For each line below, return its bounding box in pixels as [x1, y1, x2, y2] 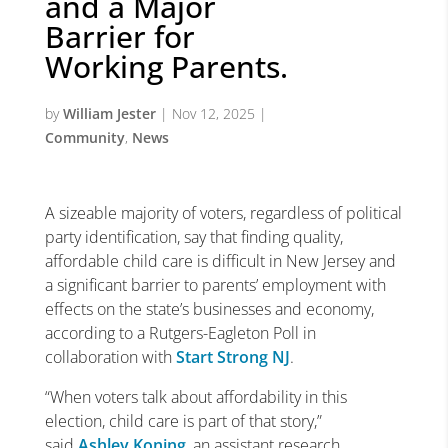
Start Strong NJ [175, 346, 290, 368]
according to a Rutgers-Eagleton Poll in [44, 322, 316, 344]
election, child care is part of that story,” [44, 410, 322, 432]
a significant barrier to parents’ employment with [44, 274, 386, 296]
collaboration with [44, 346, 176, 368]
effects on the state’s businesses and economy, [44, 298, 374, 320]
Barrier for [44, 16, 195, 57]
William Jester [62, 104, 156, 123]
